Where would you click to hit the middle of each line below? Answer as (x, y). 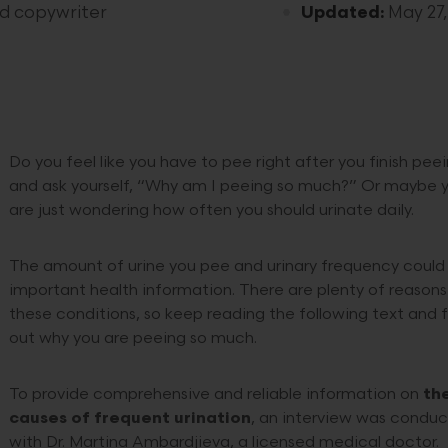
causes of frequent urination (130, 418)
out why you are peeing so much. (133, 338)
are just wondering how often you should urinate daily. (213, 210)
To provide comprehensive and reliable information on (216, 394)
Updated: (342, 12)
